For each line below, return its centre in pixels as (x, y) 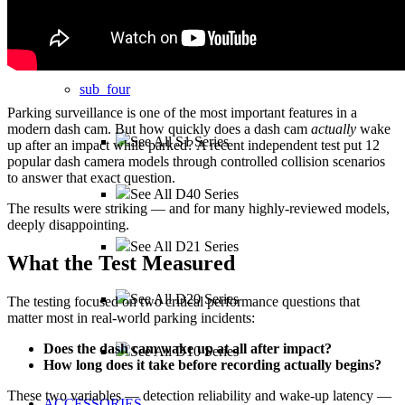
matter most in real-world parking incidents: (131, 317)
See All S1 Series (179, 141)
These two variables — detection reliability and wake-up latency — (199, 395)
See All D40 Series (184, 194)
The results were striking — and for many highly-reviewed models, (198, 208)
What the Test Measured (121, 263)
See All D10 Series (184, 351)
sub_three (107, 37)
